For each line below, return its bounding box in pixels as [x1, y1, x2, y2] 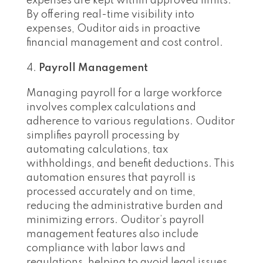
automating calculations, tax [26, 144, 168, 156]
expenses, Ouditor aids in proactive [26, 23, 200, 35]
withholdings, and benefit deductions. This [26, 159, 234, 170]
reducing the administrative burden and [26, 201, 223, 212]
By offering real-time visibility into [26, 9, 194, 21]
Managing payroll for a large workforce [26, 88, 222, 99]
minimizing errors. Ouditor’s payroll [26, 215, 204, 226]
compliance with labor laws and [26, 243, 186, 254]
